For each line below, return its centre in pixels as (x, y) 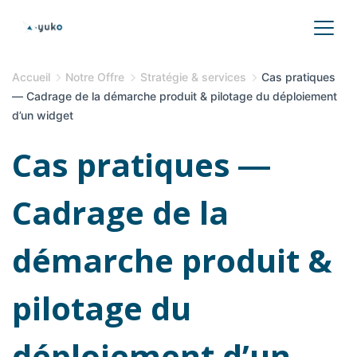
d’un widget (43, 115)
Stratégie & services (193, 77)
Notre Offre (95, 77)
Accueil (31, 77)
